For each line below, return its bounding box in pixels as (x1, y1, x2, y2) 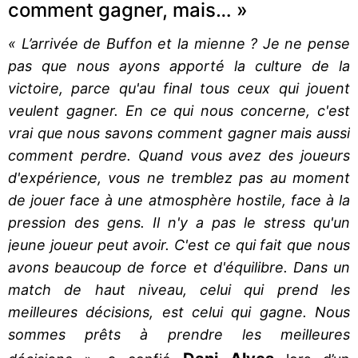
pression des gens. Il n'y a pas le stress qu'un (8, 213, 350, 231)
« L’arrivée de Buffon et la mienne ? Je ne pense (8, 34, 350, 52)
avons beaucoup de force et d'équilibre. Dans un (8, 258, 350, 276)
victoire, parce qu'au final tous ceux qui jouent (8, 79, 350, 97)
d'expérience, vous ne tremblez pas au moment (8, 169, 350, 186)
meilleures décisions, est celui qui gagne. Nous (8, 303, 350, 320)
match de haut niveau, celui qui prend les (8, 280, 350, 298)
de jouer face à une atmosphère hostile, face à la (8, 191, 350, 209)
